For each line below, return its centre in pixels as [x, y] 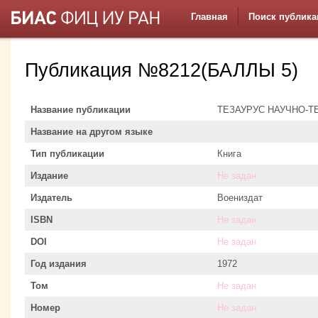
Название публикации [81, 109]
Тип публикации [67, 153]
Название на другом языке [92, 131]
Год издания [59, 263]
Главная [209, 17]
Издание [49, 175]
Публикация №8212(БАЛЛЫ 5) [161, 71]
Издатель [51, 197]
